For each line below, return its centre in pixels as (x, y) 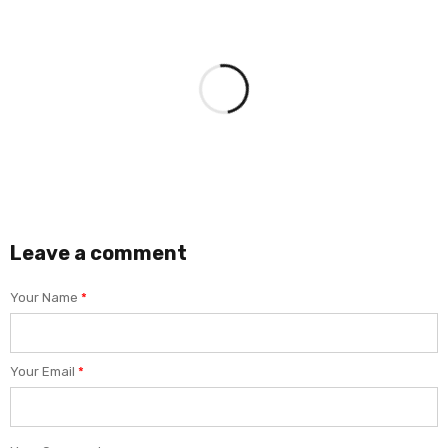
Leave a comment (98, 253)
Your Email (44, 372)
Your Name (45, 298)
